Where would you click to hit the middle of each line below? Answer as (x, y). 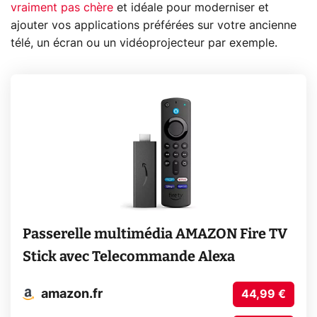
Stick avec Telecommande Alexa (128, 257)
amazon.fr (71, 294)
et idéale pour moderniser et (191, 7)
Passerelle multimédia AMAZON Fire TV (155, 234)
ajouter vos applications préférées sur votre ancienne (154, 25)
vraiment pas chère (62, 7)
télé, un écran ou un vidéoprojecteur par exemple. (144, 43)
